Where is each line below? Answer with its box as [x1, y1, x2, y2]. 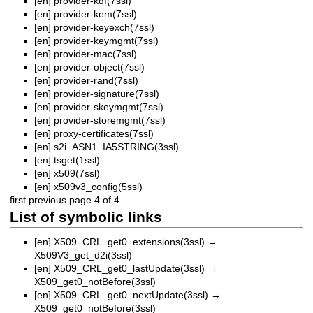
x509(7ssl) [54, 168, 100, 180]
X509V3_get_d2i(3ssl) [34, 249, 132, 261]
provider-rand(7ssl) [54, 75, 138, 87]
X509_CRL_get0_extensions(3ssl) [54, 235, 205, 247]
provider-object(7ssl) [54, 61, 145, 73]
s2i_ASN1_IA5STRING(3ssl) [54, 141, 179, 153]
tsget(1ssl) [54, 154, 100, 166]
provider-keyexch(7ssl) [54, 22, 154, 34]
